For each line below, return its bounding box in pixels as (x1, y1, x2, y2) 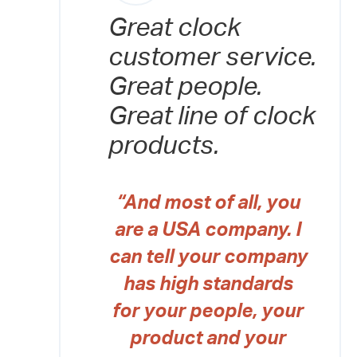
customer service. (108, 45, 316, 71)
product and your (130, 329, 286, 349)
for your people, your (112, 302, 304, 322)
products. (108, 133, 219, 159)
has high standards (123, 275, 293, 295)
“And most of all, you (116, 194, 300, 214)
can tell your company (108, 248, 308, 268)
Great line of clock (108, 104, 316, 130)
